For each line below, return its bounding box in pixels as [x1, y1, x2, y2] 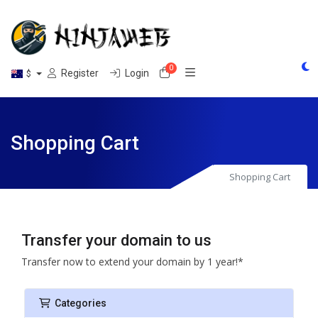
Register [60, 67, 99, 79]
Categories [50, 297, 106, 309]
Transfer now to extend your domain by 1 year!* [21, 255, 243, 268]
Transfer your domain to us [21, 231, 212, 249]
